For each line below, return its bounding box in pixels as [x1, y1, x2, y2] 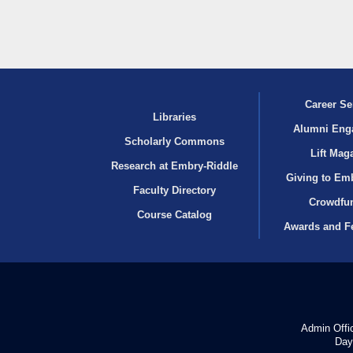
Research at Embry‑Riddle [111, 159, 239, 172]
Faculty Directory [133, 184, 217, 196]
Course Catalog [137, 208, 213, 221]
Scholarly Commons [124, 135, 225, 147]
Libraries [153, 110, 197, 123]
